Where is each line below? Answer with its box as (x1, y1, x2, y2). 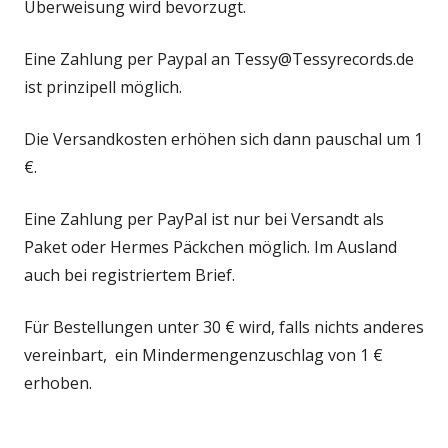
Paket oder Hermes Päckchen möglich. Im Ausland (24, 236, 397, 258)
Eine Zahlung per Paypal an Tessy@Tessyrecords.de (24, 48, 414, 70)
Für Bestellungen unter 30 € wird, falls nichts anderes (24, 316, 424, 338)
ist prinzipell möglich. (24, 76, 182, 98)
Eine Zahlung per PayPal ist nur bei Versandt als (24, 208, 384, 230)
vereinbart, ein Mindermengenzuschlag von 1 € (24, 344, 383, 366)
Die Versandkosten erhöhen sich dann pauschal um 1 (24, 128, 423, 150)
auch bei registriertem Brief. (24, 264, 235, 286)
